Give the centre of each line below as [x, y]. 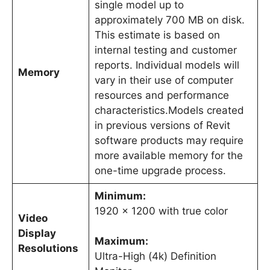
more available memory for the [168, 156]
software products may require [169, 141]
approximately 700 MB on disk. [169, 20]
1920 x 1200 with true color [161, 211]
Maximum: [121, 241]
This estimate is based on [157, 35]
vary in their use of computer [164, 80]
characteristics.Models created [169, 111]
